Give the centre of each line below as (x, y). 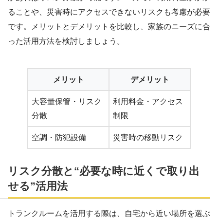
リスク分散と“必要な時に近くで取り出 (104, 171)
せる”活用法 (38, 186)
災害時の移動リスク (148, 137)
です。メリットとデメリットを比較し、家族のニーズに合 (109, 26)
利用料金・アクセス (148, 101)
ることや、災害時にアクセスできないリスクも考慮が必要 (109, 12)
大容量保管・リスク (67, 101)
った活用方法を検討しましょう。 (66, 41)
